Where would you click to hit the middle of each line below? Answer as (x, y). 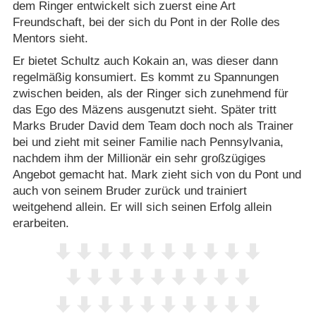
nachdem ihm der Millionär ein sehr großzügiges (139, 158)
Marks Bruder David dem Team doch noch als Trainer (153, 126)
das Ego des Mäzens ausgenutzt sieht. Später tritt (144, 109)
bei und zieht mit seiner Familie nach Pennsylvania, (148, 142)
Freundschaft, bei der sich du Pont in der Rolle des (146, 23)
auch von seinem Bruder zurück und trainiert (129, 190)
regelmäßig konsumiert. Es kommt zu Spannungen (145, 77)
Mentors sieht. (50, 39)
